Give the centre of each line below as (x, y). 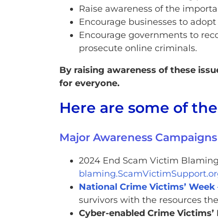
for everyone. (89, 83)
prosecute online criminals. (138, 48)
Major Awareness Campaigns (138, 138)
